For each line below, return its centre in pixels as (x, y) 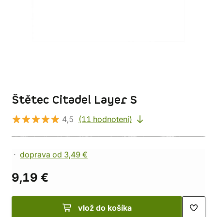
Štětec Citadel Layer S (74, 100)
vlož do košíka (105, 208)
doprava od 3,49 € (54, 155)
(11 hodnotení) (105, 119)
